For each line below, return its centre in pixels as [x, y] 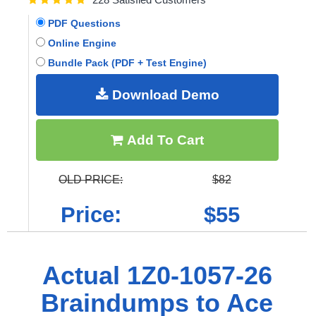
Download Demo [164, 95]
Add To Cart [164, 140]
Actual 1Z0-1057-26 [157, 275]
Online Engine [81, 43]
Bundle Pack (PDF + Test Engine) [126, 62]
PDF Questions [83, 23]
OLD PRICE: [91, 179]
